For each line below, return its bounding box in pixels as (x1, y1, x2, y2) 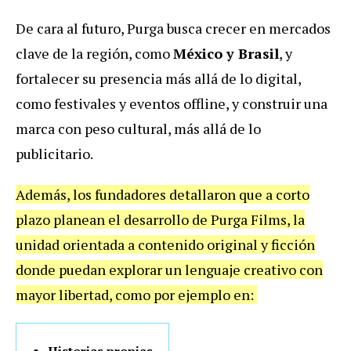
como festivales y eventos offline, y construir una (16, 94, 327, 114)
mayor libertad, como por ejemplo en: (16, 285, 257, 305)
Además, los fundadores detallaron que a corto (16, 185, 309, 204)
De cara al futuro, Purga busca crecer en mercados (16, 19, 331, 38)
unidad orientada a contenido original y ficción (16, 235, 315, 255)
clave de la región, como (16, 44, 173, 63)
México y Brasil (173, 44, 279, 63)
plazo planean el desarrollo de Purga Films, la (16, 210, 305, 230)
